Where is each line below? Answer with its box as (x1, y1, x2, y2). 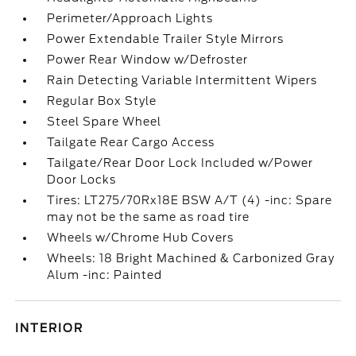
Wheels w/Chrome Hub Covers (47, 231, 234, 244)
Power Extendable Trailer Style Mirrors (47, 33, 284, 45)
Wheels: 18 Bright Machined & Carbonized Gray (47, 252, 335, 265)
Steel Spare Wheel (47, 115, 162, 128)
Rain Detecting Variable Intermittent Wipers (47, 74, 318, 87)
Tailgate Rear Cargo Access (47, 136, 215, 149)
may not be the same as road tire (47, 211, 250, 223)
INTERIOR (15, 322, 84, 335)
